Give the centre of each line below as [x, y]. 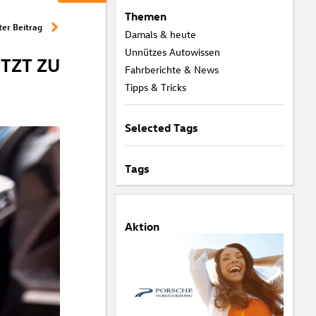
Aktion [142, 226]
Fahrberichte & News [171, 69]
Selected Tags [161, 128]
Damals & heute [160, 34]
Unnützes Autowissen [172, 52]
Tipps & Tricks [155, 87]
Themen [145, 16]
